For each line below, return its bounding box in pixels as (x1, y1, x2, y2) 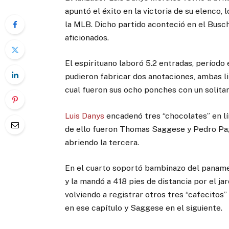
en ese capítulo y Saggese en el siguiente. (65, 202, 223, 213)
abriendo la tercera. (65, 137, 140, 147)
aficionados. (65, 33, 109, 43)
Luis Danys (65, 110, 105, 121)
